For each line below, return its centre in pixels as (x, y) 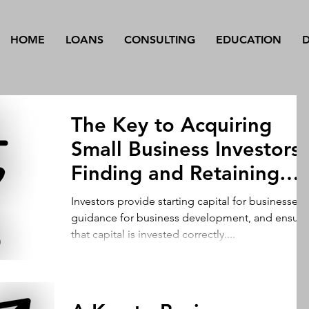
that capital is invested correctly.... (153, 234)
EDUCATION (249, 40)
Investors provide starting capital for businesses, (188, 201)
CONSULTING (160, 40)
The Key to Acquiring (171, 124)
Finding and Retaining (175, 173)
